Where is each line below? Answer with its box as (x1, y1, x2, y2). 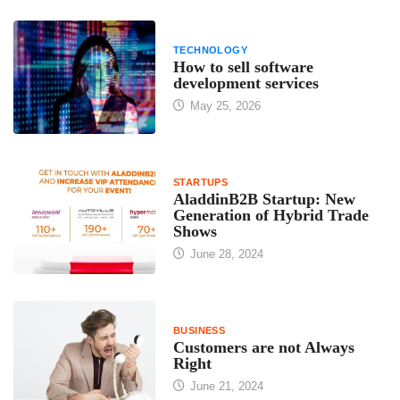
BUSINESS (172, 324, 226, 336)
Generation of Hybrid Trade (172, 205, 369, 224)
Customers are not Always (172, 337, 354, 356)
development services (172, 73, 319, 92)
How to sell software (172, 57, 313, 76)
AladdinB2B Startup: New (172, 189, 355, 208)
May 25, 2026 (186, 98, 261, 112)
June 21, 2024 (186, 379, 263, 393)
